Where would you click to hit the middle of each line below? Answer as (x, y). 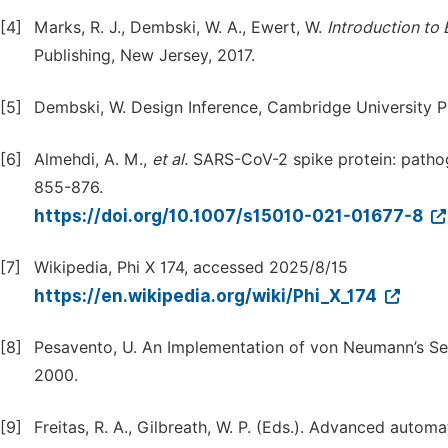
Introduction (373, 27)
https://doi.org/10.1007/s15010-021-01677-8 (230, 216)
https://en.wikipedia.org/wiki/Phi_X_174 (207, 296)
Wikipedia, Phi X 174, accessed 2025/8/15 (191, 267)
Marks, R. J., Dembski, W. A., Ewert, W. (180, 27)
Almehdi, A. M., (93, 159)
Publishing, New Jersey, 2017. (144, 55)
